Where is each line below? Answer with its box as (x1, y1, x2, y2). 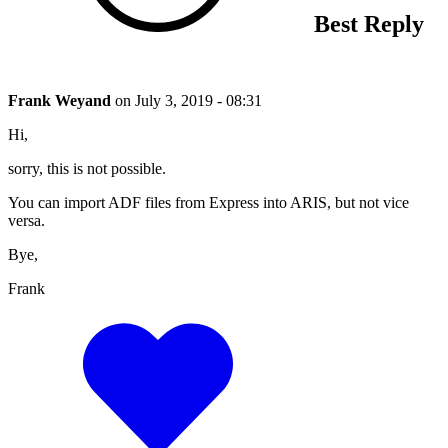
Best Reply (308, 10, 424, 37)
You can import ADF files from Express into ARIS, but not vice (8, 193, 409, 211)
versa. (8, 211, 45, 229)
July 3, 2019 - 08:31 (135, 91, 262, 109)
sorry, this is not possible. (8, 159, 166, 177)
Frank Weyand (8, 91, 115, 109)
